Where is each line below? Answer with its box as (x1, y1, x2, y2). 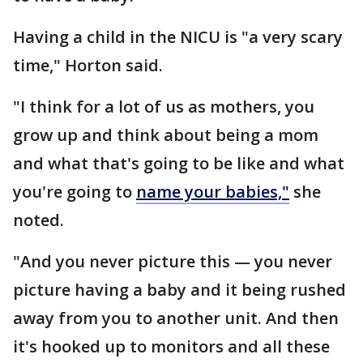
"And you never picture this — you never (13, 250, 332, 273)
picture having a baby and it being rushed (13, 279, 346, 301)
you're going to (13, 181, 136, 203)
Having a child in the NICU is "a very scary (13, 26, 343, 49)
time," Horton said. (13, 54, 163, 77)
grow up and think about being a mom (13, 124, 318, 147)
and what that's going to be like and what (13, 152, 344, 175)
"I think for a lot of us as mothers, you (13, 96, 314, 118)
